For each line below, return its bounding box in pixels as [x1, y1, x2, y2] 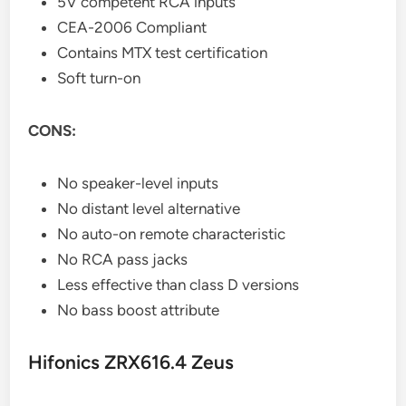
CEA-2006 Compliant [57, 17, 208, 36]
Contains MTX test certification [57, 43, 268, 62]
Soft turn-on [57, 68, 141, 87]
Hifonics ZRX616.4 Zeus [28, 350, 235, 373]
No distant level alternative [57, 198, 241, 217]
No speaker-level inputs [57, 173, 219, 192]
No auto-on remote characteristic [57, 224, 286, 243]
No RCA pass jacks [57, 249, 188, 268]
